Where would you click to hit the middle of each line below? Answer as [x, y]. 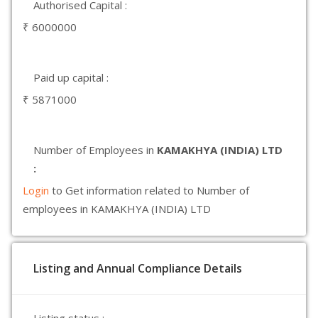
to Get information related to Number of [150, 190]
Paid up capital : [71, 77]
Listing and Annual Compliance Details [138, 268]
